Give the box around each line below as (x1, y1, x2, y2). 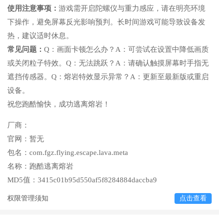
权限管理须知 (7, 194, 48, 202)
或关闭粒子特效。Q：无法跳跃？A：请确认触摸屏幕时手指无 (7, 59, 209, 67)
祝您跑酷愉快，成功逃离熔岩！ (7, 100, 110, 108)
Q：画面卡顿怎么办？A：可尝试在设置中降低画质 (44, 45, 209, 53)
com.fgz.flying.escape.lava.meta (29, 148, 128, 156)
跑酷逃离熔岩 (29, 162, 73, 170)
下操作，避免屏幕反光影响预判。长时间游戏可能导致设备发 (7, 18, 205, 26)
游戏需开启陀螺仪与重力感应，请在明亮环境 (59, 4, 205, 12)
